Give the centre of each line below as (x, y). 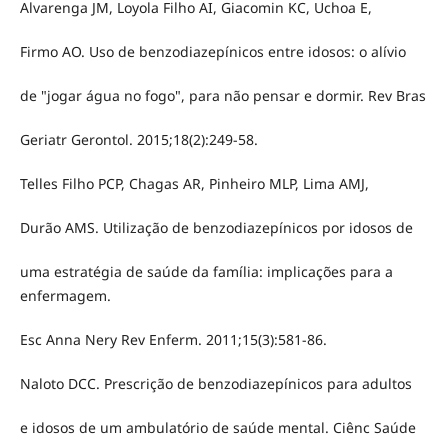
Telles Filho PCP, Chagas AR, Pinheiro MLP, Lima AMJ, (194, 183)
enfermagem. (65, 295)
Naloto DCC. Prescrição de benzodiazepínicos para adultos (215, 384)
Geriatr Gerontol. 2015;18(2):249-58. (138, 139)
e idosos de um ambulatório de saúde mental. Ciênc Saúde (217, 428)
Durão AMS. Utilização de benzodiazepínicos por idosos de (216, 227)
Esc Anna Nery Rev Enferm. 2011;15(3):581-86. (173, 340)
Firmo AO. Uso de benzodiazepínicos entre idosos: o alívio (212, 51)
